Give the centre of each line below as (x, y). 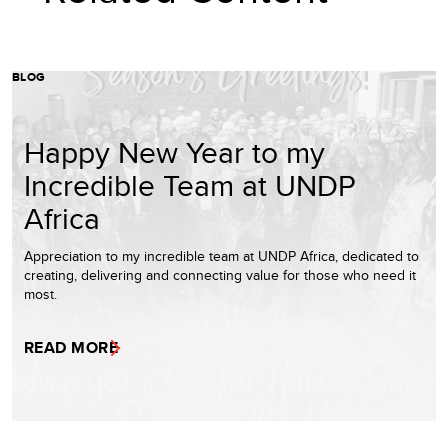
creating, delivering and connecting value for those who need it (220, 274)
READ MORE (71, 347)
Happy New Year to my (174, 151)
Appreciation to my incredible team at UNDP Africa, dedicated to (221, 255)
